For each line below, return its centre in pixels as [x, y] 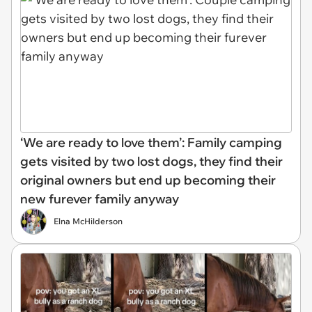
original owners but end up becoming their [148, 180]
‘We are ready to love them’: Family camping [151, 143]
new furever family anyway [100, 199]
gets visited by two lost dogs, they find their [151, 162]
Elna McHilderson [88, 221]
